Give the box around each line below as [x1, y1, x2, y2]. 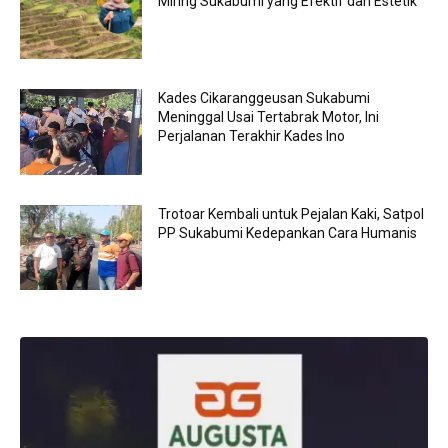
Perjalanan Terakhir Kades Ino [158, 128, 346, 144]
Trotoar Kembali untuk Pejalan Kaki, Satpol [158, 205, 425, 222]
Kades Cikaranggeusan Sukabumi [158, 90, 371, 106]
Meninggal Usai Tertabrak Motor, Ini [158, 109, 380, 125]
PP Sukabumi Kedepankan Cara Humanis [158, 224, 418, 241]
